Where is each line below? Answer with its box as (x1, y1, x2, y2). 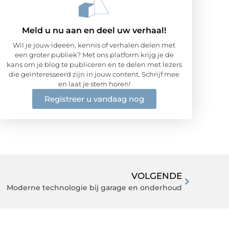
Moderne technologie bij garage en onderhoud (7, 182, 182, 192)
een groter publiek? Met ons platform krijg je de (14, 50, 174, 59)
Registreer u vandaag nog (44, 94, 144, 104)
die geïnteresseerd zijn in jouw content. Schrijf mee (9, 70, 179, 78)
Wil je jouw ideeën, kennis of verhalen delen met (13, 40, 175, 49)
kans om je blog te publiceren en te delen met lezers (6, 60, 182, 68)
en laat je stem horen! (58, 79, 130, 88)
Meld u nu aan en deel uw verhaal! (22, 25, 166, 35)
